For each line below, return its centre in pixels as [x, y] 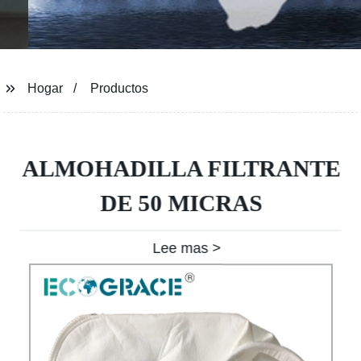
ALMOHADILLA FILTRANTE [180, 168]
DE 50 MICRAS [180, 203]
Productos [120, 88]
